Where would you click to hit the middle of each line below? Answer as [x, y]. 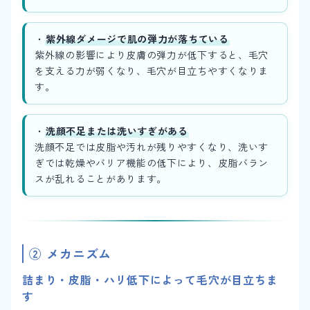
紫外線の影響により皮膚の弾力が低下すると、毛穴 [152, 55]
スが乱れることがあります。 [101, 179]
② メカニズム [71, 254]
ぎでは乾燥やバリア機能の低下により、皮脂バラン [152, 163]
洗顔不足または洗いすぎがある [117, 131]
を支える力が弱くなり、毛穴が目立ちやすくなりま [152, 71]
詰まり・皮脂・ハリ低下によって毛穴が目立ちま [150, 280]
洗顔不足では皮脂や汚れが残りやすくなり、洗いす [152, 147]
